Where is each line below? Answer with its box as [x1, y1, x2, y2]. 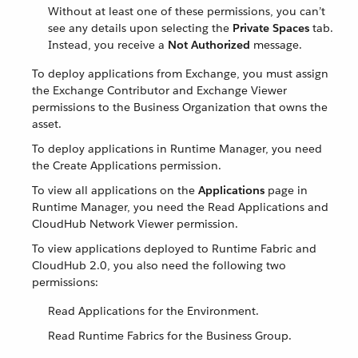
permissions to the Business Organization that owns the [32, 100, 328, 114]
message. [250, 38, 302, 52]
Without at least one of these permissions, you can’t [48, 4, 325, 18]
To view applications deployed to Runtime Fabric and [32, 241, 316, 256]
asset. [32, 117, 62, 131]
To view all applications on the [32, 183, 198, 197]
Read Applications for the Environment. [48, 304, 259, 318]
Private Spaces [233, 21, 309, 35]
